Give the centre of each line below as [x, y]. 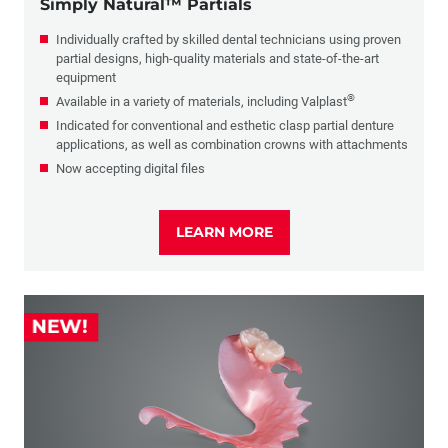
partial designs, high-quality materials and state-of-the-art [217, 58]
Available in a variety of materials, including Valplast [201, 101]
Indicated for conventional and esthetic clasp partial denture [225, 125]
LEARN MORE [224, 231]
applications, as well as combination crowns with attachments [232, 144]
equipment [86, 77]
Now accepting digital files [130, 168]
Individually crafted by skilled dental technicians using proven [228, 39]
